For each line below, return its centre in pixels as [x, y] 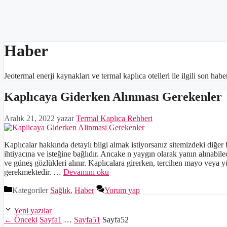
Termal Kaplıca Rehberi [114, 119]
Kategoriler [31, 191]
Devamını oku [86, 172]
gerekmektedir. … [34, 172]
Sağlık [60, 191]
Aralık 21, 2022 [29, 119]
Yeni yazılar [33, 211]
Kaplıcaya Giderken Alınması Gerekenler [113, 97]
